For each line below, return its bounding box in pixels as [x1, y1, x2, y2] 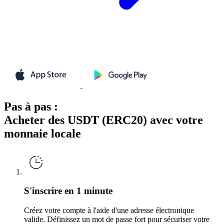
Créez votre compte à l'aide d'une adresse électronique [24, 206, 194, 215]
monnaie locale [4, 126, 81, 140]
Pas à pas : [4, 99, 58, 113]
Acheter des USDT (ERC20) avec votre [4, 113, 203, 126]
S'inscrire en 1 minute [24, 185, 112, 196]
